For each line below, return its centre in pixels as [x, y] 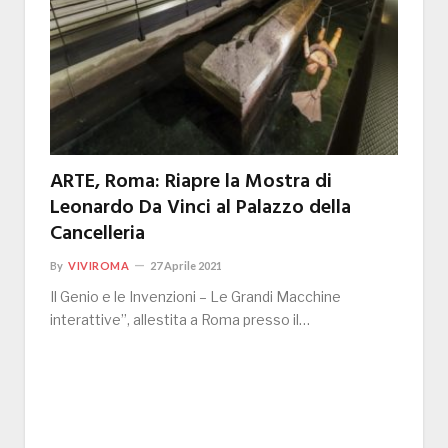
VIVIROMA [99, 265]
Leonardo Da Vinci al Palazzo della [200, 207]
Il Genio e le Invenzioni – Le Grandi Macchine [195, 296]
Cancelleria [97, 233]
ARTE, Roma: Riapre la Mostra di [191, 181]
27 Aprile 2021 [186, 265]
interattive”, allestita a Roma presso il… [180, 319]
